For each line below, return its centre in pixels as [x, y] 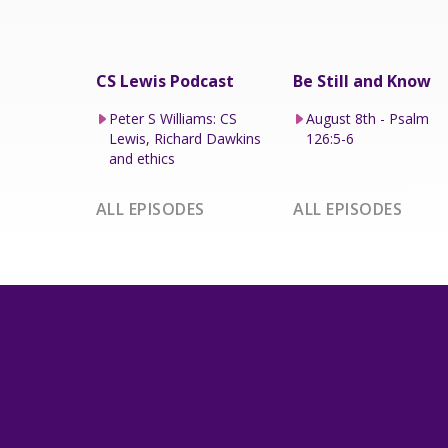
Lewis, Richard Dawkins [184, 138]
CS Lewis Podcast [165, 80]
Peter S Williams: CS [172, 118]
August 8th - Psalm [368, 118]
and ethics [141, 158]
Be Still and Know [362, 80]
